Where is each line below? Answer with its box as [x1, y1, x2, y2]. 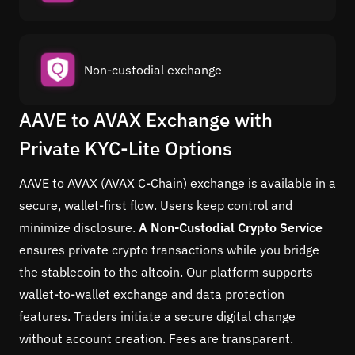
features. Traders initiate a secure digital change [19, 307, 296, 324]
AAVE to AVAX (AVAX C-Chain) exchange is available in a [19, 174, 336, 191]
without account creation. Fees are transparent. [19, 330, 293, 346]
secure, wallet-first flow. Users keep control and [19, 197, 292, 213]
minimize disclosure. [19, 219, 139, 235]
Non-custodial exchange [84, 61, 222, 78]
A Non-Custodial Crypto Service [139, 219, 323, 235]
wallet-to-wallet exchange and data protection [19, 285, 284, 302]
